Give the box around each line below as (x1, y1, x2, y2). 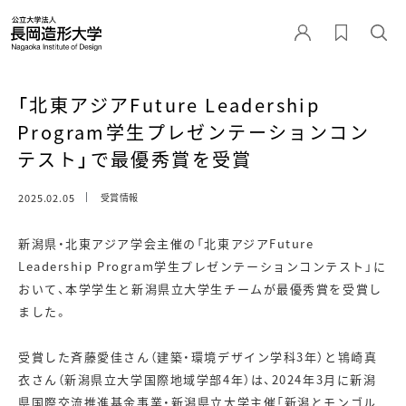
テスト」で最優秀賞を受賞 (17, 146, 253, 172)
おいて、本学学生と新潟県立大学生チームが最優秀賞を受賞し (18, 280, 382, 297)
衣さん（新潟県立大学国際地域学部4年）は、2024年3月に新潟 (18, 371, 377, 388)
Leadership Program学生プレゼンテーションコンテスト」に (18, 257, 387, 275)
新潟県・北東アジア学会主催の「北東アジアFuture (18, 235, 314, 252)
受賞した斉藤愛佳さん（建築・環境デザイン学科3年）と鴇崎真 (18, 348, 378, 365)
